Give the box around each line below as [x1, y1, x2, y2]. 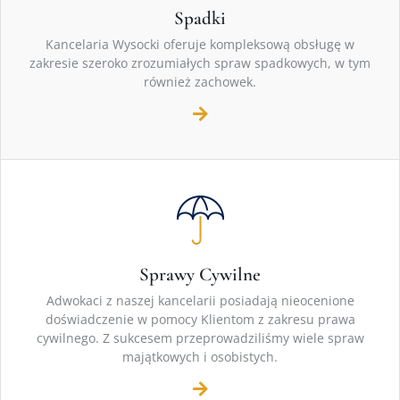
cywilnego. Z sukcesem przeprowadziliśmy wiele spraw [36, 329, 364, 347]
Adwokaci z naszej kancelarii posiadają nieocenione [46, 292, 354, 310]
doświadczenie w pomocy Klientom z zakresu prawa [45, 311, 355, 329]
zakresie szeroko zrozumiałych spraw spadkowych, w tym [29, 54, 371, 72]
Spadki [174, 7, 226, 30]
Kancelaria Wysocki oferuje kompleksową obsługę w [46, 36, 354, 54]
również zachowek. [144, 73, 256, 91]
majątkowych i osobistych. [122, 348, 278, 366]
